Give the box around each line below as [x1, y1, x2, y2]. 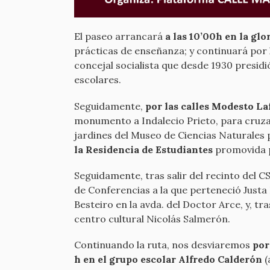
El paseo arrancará [74, 30, 165, 43]
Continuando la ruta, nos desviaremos [74, 238, 253, 251]
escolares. [74, 74, 121, 86]
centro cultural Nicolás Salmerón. [74, 212, 230, 225]
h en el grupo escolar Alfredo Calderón [74, 253, 262, 265]
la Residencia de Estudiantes [74, 143, 213, 155]
